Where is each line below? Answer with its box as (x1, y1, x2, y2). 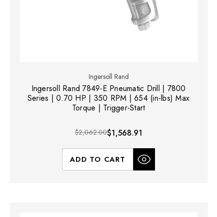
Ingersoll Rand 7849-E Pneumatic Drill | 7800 (31, 83, 186, 94)
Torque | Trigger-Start (72, 102, 145, 114)
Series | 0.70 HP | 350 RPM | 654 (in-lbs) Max (27, 93, 190, 104)
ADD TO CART (70, 154, 125, 165)
